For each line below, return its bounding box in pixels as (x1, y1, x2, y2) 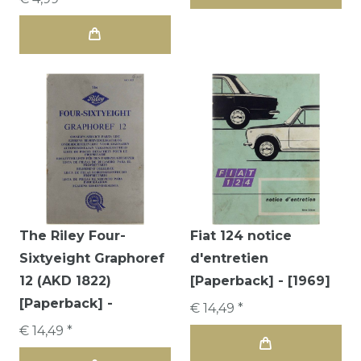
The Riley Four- (19, 227, 126, 243)
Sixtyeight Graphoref (19, 250, 164, 266)
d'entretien (190, 250, 268, 266)
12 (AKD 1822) (19, 272, 111, 288)
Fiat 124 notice (190, 227, 292, 243)
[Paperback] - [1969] (190, 272, 330, 288)
